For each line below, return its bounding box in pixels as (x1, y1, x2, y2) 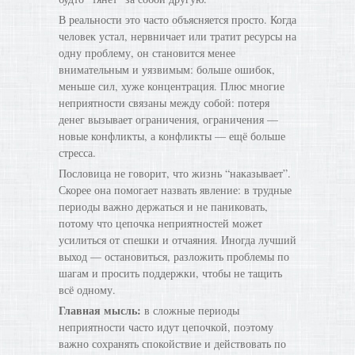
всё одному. (59, 282, 116, 297)
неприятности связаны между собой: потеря (59, 95, 269, 110)
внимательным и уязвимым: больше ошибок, (59, 62, 275, 77)
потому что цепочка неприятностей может (59, 216, 262, 231)
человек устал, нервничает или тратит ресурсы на (59, 29, 296, 44)
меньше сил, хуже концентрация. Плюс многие (59, 78, 284, 94)
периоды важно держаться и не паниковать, (59, 199, 268, 214)
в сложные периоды (141, 303, 239, 318)
